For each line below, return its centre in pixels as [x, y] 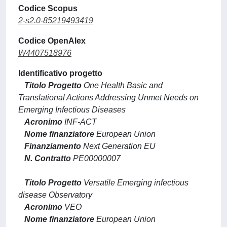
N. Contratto [48, 158]
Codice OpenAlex [52, 41]
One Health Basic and [122, 85]
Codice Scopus [48, 8]
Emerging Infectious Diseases [72, 110]
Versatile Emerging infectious [135, 183]
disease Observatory [55, 195]
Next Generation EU [118, 146]
